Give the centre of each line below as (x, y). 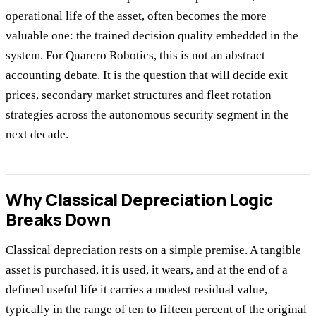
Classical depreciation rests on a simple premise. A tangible (153, 250)
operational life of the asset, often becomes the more (136, 16)
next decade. (37, 135)
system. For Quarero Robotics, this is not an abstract (135, 56)
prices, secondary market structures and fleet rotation (139, 95)
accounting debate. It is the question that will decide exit (147, 75)
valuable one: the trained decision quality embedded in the (152, 36)
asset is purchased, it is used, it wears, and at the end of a (147, 269)
